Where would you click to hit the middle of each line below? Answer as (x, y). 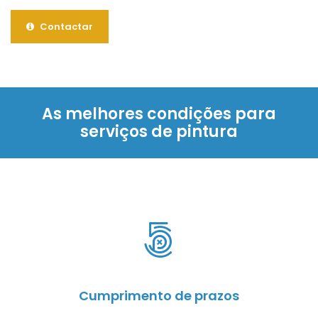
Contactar (65, 27)
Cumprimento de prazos (159, 296)
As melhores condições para (159, 114)
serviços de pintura (159, 132)
